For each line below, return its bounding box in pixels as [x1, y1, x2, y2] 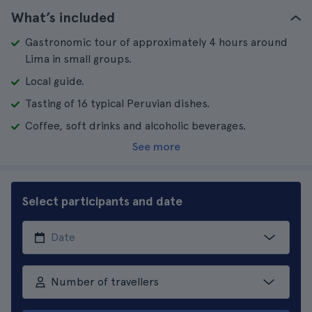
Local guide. [25, 75, 84, 88]
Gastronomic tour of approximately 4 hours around [25, 36, 288, 49]
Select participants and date [22, 194, 182, 208]
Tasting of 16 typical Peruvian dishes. [25, 97, 210, 110]
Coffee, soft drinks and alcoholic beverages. [25, 119, 246, 132]
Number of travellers [50, 275, 159, 288]
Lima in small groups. [25, 52, 132, 65]
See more [132, 140, 180, 153]
